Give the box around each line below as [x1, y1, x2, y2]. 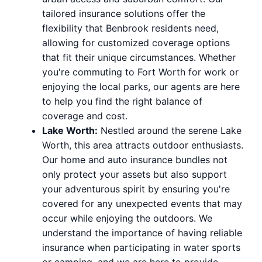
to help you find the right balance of [42, 95, 202, 107]
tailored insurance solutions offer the [42, 7, 205, 19]
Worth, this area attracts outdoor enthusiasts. [42, 139, 243, 151]
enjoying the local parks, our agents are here [42, 80, 240, 92]
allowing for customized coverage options [42, 36, 230, 49]
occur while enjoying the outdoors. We [42, 212, 212, 224]
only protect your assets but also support [42, 168, 227, 180]
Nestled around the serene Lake [98, 124, 242, 136]
